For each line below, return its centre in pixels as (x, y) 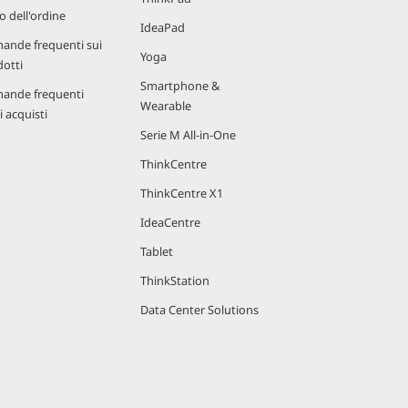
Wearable (166, 106)
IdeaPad (163, 27)
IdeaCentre (170, 222)
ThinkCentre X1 (182, 193)
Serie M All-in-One (188, 135)
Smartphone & (180, 86)
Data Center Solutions (199, 310)
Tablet (157, 251)
